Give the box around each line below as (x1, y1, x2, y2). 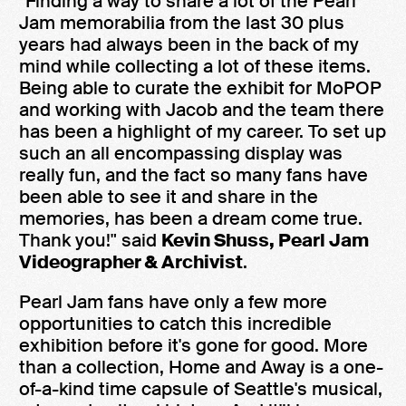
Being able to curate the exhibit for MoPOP (19, 76, 382, 100)
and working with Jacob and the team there (19, 98, 384, 121)
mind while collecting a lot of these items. (19, 54, 371, 78)
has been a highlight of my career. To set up (19, 120, 386, 143)
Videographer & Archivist (19, 250, 243, 274)
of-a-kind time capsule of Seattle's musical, (19, 377, 382, 401)
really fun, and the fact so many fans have (19, 163, 368, 187)
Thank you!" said (19, 228, 161, 252)
